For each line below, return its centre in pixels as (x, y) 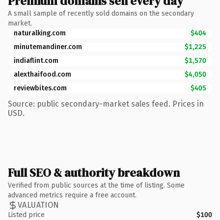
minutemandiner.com (48, 47)
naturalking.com (40, 33)
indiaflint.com (36, 60)
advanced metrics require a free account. (72, 195)
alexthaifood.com (42, 74)
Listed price (26, 215)
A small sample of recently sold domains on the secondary (101, 13)
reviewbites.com (40, 88)
